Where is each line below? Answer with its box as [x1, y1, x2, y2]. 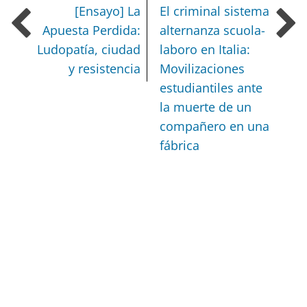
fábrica [160, 137, 200, 154]
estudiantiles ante [160, 79, 263, 97]
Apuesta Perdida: [42, 22, 141, 39]
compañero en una [160, 118, 270, 135]
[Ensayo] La [75, 3, 141, 20]
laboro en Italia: [160, 41, 251, 58]
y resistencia [69, 60, 141, 77]
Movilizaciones [160, 60, 245, 77]
